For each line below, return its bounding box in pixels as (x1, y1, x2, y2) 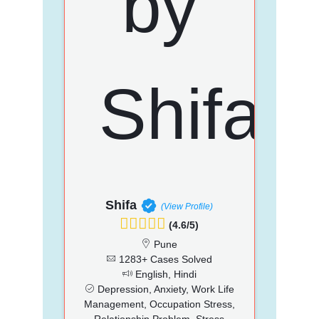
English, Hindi (132, 268, 197, 280)
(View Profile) (161, 201, 214, 211)
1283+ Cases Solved (116, 253, 213, 265)
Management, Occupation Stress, (83, 298, 235, 310)
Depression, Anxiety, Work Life (94, 283, 234, 295)
